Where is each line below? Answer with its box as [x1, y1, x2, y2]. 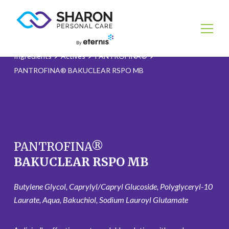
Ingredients [13, 52, 52, 60]
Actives [60, 52, 85, 60]
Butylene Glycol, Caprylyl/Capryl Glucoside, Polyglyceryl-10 [13, 181, 213, 191]
